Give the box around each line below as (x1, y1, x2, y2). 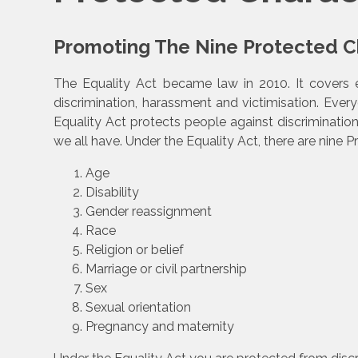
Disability (86, 185, 140, 201)
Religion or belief (86, 242, 185, 258)
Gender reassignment (86, 204, 213, 220)
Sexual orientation (86, 300, 192, 316)
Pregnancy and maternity (86, 319, 235, 335)
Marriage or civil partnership (86, 261, 248, 277)
